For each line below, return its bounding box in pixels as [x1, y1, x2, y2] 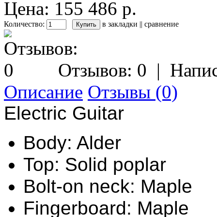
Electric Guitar [4, 102, 124, 124]
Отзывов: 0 [58, 59, 147, 80]
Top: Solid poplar [23, 154, 166, 175]
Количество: [4, 19, 46, 28]
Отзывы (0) [88, 81, 178, 102]
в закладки [102, 19, 138, 28]
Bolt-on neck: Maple [23, 175, 192, 197]
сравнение [144, 19, 179, 28]
